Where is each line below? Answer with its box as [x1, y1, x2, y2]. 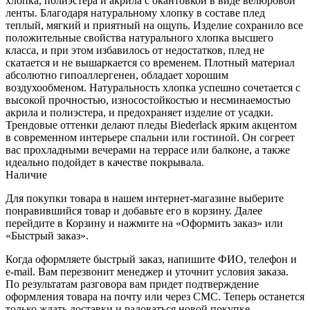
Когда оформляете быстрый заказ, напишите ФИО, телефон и [6, 253, 297, 265]
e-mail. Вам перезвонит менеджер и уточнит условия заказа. [6, 265, 289, 277]
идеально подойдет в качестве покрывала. [6, 156, 204, 168]
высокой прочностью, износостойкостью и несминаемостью [6, 93, 291, 106]
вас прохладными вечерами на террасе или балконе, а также [6, 143, 290, 156]
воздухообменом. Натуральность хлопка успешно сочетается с [6, 81, 300, 93]
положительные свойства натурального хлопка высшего [6, 31, 273, 44]
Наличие [6, 168, 47, 181]
